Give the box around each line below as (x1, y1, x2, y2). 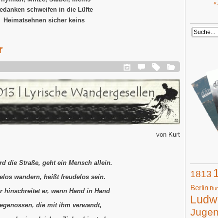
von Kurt (156, 130, 180, 138)
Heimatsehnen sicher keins (3, 16, 85, 24)
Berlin (190, 183, 208, 192)
